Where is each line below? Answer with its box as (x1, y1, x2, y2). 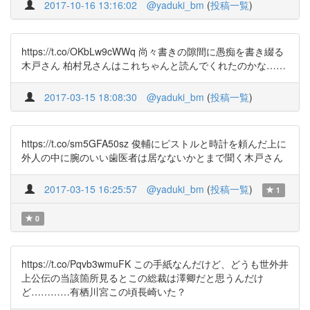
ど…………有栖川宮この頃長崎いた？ (21, 284, 186, 298)
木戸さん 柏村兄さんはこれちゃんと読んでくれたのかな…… (21, 58, 286, 72)
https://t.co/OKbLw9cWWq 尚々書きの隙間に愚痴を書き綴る (21, 44, 284, 58)
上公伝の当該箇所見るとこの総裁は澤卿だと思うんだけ (21, 271, 264, 284)
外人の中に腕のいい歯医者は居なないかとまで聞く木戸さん (21, 150, 283, 164)
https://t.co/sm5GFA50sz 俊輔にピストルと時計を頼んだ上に (21, 136, 286, 150)
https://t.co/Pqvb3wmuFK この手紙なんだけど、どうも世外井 (21, 257, 289, 271)
